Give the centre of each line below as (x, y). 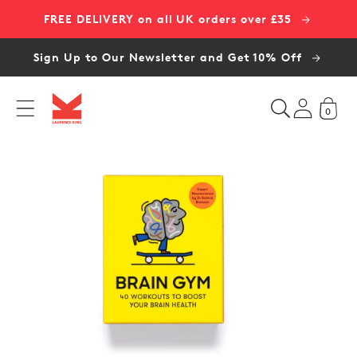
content (48, 28)
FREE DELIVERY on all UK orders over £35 (170, 19)
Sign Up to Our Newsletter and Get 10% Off (170, 57)
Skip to (45, 9)
